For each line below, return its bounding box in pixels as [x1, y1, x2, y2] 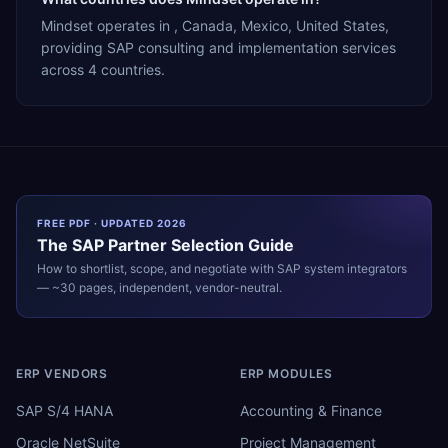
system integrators [301, 260, 407, 276]
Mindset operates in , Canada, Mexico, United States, [41, 16, 389, 34]
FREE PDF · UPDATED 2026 [37, 216, 187, 229]
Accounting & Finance [240, 401, 382, 419]
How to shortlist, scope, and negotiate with [37, 260, 277, 276]
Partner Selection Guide [104, 234, 294, 255]
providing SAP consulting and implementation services [41, 38, 396, 56]
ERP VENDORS [16, 365, 108, 381]
